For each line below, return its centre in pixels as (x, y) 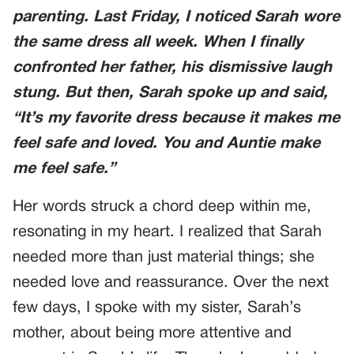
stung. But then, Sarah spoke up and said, (170, 93)
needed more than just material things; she (164, 258)
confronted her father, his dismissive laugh (172, 68)
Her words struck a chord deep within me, (162, 207)
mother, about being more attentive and (152, 333)
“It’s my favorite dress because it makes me (176, 119)
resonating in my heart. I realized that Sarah (167, 232)
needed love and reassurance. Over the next (171, 283)
